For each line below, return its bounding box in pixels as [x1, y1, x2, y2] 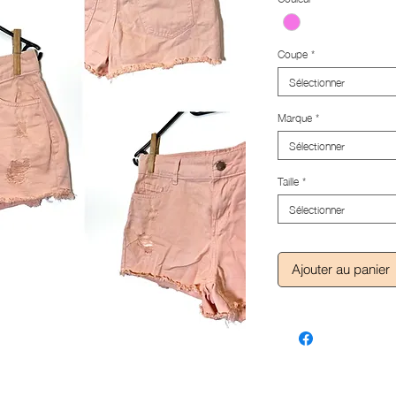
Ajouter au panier [292, 260, 390, 278]
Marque [278, 106, 312, 127]
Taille [278, 170, 299, 191]
